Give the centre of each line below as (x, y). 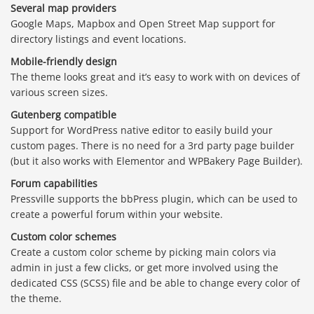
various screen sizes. (59, 93)
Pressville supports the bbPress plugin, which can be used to (154, 199)
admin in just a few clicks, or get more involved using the (144, 268)
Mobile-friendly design (64, 62)
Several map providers (63, 8)
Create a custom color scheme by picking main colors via (143, 252)
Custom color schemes (63, 237)
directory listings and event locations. (98, 39)
